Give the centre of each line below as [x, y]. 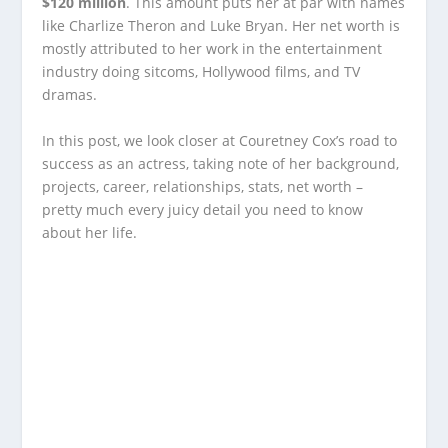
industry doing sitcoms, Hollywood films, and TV [201, 72]
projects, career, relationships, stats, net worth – [203, 186]
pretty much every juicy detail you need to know [203, 209]
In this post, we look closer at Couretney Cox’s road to [220, 140]
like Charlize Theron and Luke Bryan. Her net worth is [221, 26]
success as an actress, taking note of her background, [221, 163]
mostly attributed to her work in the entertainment [212, 49]
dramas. [70, 95]
